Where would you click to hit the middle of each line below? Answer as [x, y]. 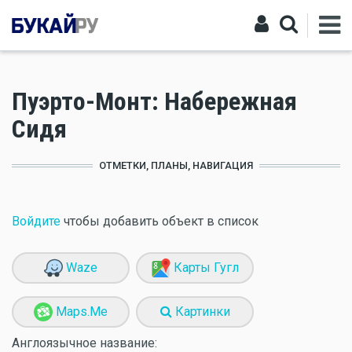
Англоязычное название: [84, 343]
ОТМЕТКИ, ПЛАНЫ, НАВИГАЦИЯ [176, 165]
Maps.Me [80, 312]
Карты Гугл [204, 268]
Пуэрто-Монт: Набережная [154, 101]
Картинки [201, 312]
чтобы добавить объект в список [159, 221]
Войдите [36, 221]
